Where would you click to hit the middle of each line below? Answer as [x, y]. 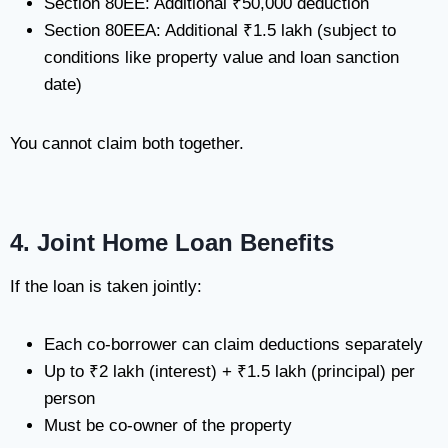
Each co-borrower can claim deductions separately [233, 344]
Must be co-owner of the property [168, 425]
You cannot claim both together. [127, 143]
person [69, 398]
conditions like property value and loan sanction [221, 57]
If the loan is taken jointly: [106, 286]
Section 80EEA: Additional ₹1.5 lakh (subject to [220, 30]
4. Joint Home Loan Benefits [172, 242]
